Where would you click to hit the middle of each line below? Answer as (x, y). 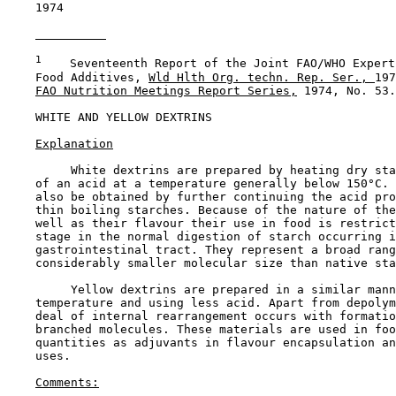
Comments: (67, 382)
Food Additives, (78, 77)
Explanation (74, 143)
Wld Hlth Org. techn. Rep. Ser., (262, 77)
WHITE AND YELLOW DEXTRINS (124, 117)
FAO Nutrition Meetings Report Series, (166, 90)
